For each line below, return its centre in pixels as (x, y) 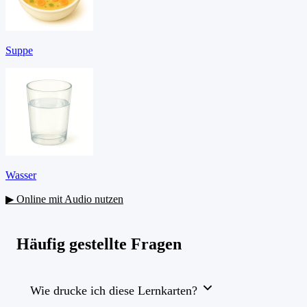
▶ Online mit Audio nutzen (64, 199)
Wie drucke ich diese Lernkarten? (114, 291)
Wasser (21, 175)
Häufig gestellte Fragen (99, 244)
